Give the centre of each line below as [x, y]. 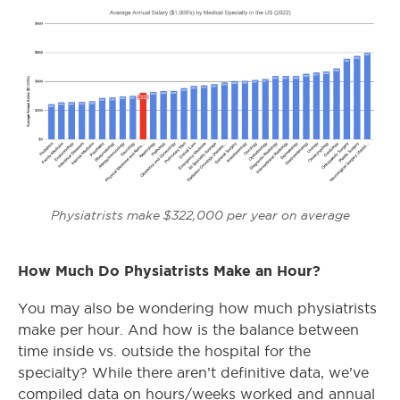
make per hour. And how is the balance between [188, 330]
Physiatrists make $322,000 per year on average [200, 216]
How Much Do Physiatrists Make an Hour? [169, 271]
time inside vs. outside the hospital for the [164, 352]
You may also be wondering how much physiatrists [197, 309]
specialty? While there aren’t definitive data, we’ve [193, 373]
